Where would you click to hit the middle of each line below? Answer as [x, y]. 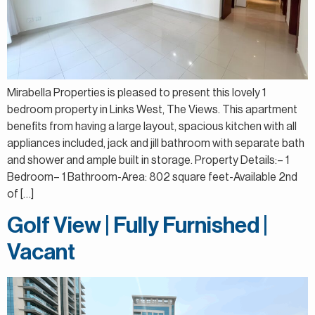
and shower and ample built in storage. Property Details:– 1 [148, 160]
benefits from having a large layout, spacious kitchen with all [152, 126]
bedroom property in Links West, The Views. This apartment [152, 109]
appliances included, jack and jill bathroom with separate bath [156, 143]
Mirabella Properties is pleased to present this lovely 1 [136, 92]
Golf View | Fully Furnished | [137, 226]
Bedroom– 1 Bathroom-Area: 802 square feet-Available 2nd [152, 177]
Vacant [41, 253]
